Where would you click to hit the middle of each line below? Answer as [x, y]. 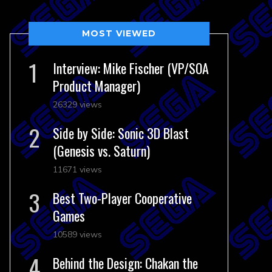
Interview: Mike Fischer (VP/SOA [131, 68]
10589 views [77, 234]
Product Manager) [97, 86]
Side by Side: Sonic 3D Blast [121, 133]
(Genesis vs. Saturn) [101, 151]
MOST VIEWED [119, 33]
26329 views [77, 104]
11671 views [77, 169]
